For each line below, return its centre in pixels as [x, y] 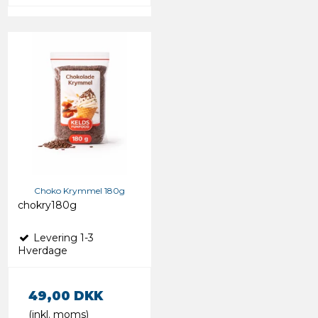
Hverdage [43, 251]
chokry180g [47, 205]
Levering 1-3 [62, 238]
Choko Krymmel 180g [79, 191]
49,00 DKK [66, 296]
